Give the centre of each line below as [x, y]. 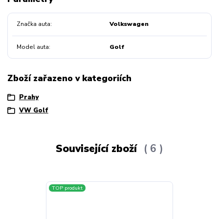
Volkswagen [129, 24]
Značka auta [33, 24]
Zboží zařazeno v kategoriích [69, 78]
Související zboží [98, 148]
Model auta [33, 47]
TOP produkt [67, 188]
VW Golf [33, 111]
